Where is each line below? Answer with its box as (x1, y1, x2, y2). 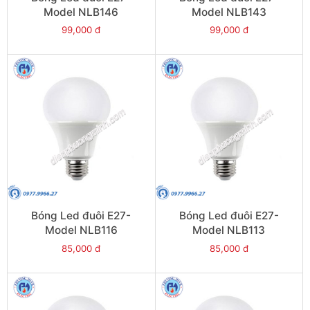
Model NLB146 (44, 5, 119, 19)
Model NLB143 (191, 5, 266, 19)
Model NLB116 (44, 224, 118, 237)
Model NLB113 (192, 224, 266, 237)
